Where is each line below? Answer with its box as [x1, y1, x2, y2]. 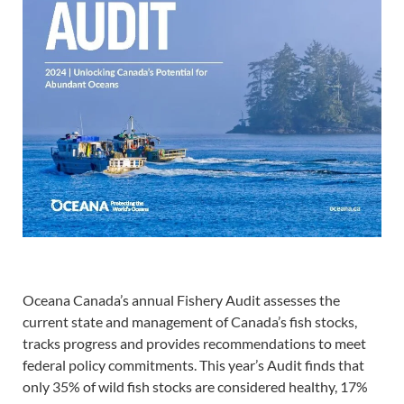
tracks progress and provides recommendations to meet [23, 335, 366, 352]
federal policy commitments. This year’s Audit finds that [23, 356, 364, 373]
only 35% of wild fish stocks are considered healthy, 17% [23, 378, 368, 395]
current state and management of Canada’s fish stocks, [23, 313, 357, 330]
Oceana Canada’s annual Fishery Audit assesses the [23, 291, 340, 308]
